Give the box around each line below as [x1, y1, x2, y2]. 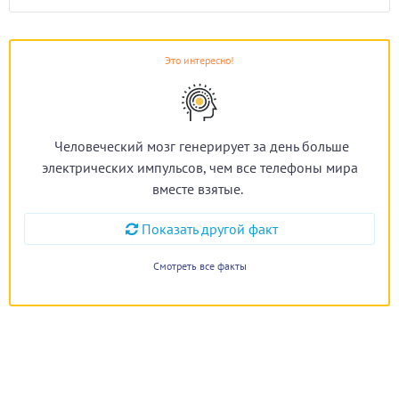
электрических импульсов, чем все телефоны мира [41, 159, 358, 176]
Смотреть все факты [152, 259, 247, 273]
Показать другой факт [142, 220, 278, 238]
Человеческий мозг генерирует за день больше [54, 137, 349, 155]
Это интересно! [165, 53, 234, 67]
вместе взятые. [151, 180, 243, 198]
